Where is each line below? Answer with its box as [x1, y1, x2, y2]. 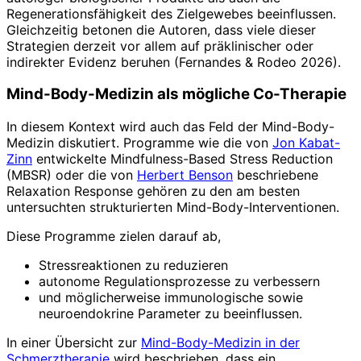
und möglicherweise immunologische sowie [39, 289, 303, 306]
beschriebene [233, 167, 318, 184]
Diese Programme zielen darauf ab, [6, 228, 221, 245]
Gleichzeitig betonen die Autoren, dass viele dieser [6, 21, 316, 38]
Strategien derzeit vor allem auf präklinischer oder [6, 37, 313, 54]
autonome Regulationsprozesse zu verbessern [39, 273, 320, 290]
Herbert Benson [137, 167, 233, 184]
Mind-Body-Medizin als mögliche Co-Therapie [6, 85, 346, 104]
